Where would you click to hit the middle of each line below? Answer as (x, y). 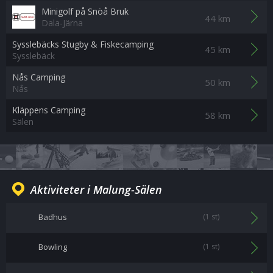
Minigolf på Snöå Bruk (85, 11)
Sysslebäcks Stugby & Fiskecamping (83, 44)
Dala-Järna (62, 23)
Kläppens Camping (49, 110)
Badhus (53, 217)
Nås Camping (39, 77)
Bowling (53, 247)
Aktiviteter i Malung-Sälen (96, 190)
